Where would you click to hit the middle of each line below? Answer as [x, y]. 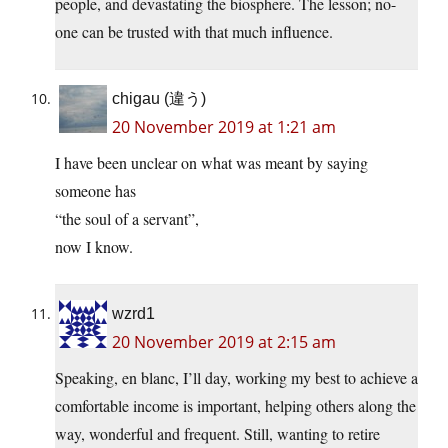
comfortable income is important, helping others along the [235, 406]
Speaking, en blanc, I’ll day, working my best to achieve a [236, 378]
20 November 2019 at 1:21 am [224, 127]
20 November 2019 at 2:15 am [224, 342]
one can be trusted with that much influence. [194, 32]
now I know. [94, 247]
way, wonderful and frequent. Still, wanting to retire [217, 434]
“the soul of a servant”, [127, 219]
